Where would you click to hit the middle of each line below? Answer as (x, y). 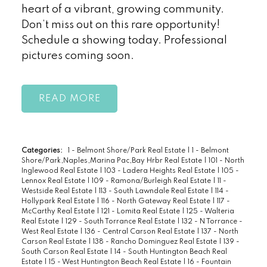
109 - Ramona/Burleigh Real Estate (152, 181)
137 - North (220, 232)
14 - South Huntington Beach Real (170, 252)
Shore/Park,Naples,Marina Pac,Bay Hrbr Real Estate (112, 161)
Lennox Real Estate (54, 181)
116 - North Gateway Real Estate (156, 202)
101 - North (226, 161)
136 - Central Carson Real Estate (140, 232)
